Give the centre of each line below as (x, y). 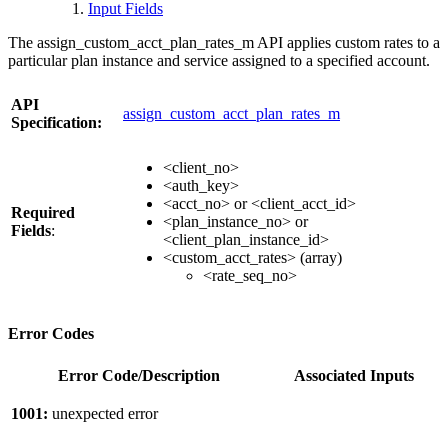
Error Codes (51, 334)
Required (43, 212)
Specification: (56, 122)
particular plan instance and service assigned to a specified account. (219, 60)
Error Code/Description (139, 376)
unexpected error (105, 414)
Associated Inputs (354, 376)
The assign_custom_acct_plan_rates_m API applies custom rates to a (224, 42)
